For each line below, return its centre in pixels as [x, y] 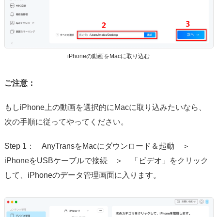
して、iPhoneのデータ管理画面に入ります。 [82, 175]
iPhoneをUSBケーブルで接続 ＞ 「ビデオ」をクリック [106, 160]
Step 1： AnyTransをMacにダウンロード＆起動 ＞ [101, 146]
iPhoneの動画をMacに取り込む [108, 56]
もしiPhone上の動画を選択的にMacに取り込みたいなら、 [105, 107]
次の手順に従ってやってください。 [66, 122]
